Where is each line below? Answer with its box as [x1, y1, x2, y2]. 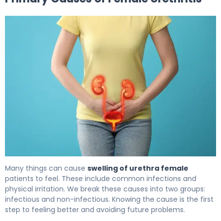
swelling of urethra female [87, 163, 188, 174]
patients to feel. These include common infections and [5, 174, 196, 184]
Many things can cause [5, 163, 87, 174]
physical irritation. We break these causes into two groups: [5, 184, 205, 194]
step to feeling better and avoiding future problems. [5, 205, 185, 215]
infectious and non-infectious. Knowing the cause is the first [5, 194, 214, 205]
